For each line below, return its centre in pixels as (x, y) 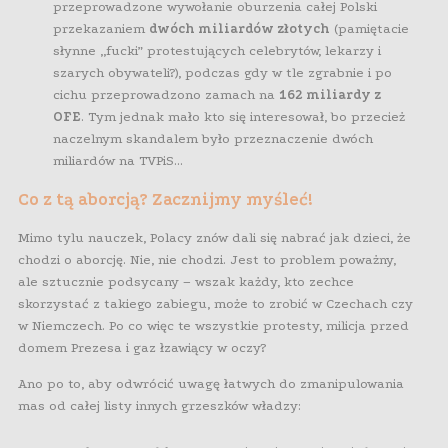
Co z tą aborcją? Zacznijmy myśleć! (165, 199)
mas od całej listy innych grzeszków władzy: (159, 405)
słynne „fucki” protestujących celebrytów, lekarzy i (217, 50)
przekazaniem (101, 28)
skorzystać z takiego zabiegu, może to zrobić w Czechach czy (215, 303)
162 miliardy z (330, 94)
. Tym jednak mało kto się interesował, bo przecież (243, 116)
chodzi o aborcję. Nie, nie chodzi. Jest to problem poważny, (207, 259)
